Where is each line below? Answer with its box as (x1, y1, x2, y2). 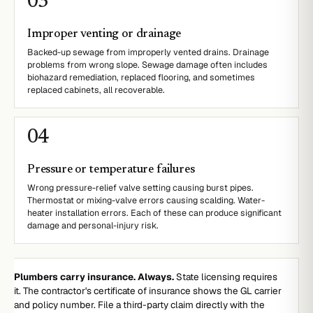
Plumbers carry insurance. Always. (14, 270, 174, 283)
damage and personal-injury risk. (27, 219, 159, 231)
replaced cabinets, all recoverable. (27, 84, 165, 96)
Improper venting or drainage (27, 29, 182, 41)
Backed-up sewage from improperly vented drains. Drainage (27, 46, 269, 58)
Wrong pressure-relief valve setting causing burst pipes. (27, 182, 254, 194)
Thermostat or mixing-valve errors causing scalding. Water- (27, 194, 265, 206)
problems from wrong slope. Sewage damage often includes (27, 59, 268, 71)
